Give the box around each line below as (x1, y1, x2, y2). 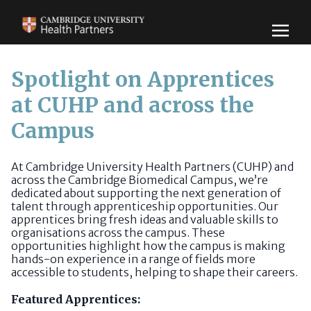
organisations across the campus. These (11, 226, 225, 239)
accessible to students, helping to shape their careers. (11, 265, 298, 279)
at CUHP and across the (11, 92, 254, 118)
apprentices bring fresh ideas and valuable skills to (11, 212, 278, 226)
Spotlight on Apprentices (11, 66, 274, 92)
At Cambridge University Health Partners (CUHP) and (11, 160, 294, 174)
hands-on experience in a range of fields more (11, 252, 255, 266)
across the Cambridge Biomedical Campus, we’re (11, 173, 268, 187)
